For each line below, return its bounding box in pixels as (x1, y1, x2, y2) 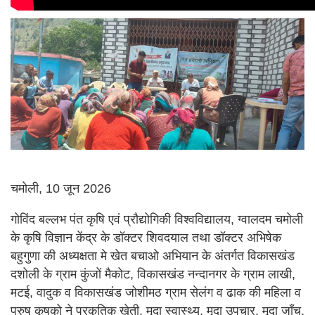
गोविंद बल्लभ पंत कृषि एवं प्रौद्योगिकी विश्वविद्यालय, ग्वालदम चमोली (11, 212, 303, 227)
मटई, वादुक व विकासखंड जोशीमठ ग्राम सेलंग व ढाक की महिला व (11, 285, 301, 300)
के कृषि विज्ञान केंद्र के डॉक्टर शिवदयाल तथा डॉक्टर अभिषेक (11, 231, 281, 245)
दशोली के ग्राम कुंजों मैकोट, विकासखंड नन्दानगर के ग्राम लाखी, (11, 267, 295, 282)
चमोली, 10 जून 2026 (11, 181, 111, 196)
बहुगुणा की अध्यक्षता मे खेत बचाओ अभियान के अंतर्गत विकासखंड (11, 249, 295, 264)
